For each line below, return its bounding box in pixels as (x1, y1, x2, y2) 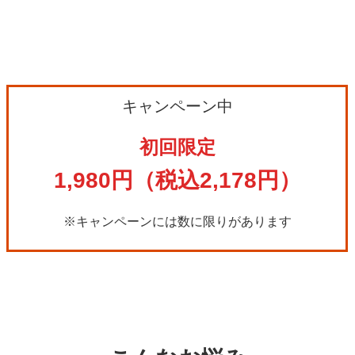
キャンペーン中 (121, 97, 233, 115)
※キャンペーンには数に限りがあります (63, 213, 292, 228)
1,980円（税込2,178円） (53, 167, 301, 193)
